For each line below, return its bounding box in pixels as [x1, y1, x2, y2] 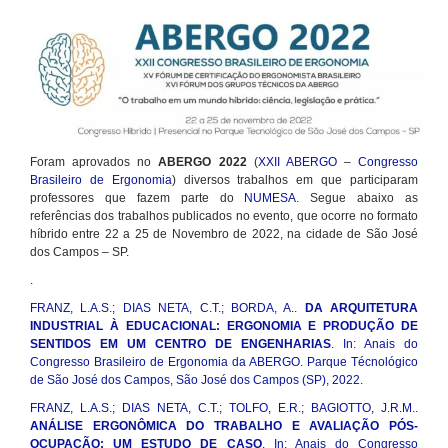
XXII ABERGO [257, 155, 337, 170]
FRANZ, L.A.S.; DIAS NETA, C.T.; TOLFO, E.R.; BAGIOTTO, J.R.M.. [30, 401, 418, 416]
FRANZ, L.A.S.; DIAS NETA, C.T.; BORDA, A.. [30, 301, 305, 316]
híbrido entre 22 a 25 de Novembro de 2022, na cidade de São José [30, 227, 418, 242]
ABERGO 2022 [158, 155, 247, 170]
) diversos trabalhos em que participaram [171, 173, 419, 188]
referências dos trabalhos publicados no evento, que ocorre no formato [30, 209, 418, 224]
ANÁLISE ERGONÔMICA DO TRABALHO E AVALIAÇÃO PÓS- [30, 419, 418, 434]
